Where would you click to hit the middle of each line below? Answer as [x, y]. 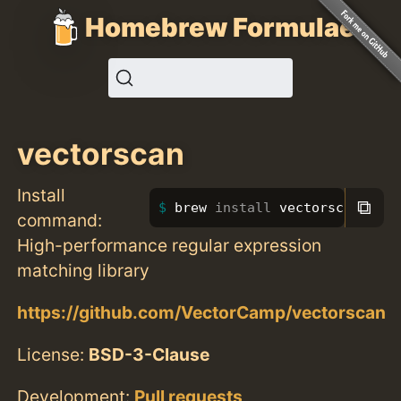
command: [60, 220]
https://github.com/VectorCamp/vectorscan [202, 312]
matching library [84, 270]
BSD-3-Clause [149, 354]
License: [53, 354]
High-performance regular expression [170, 245]
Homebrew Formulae [220, 27]
